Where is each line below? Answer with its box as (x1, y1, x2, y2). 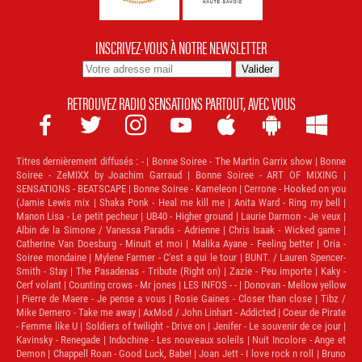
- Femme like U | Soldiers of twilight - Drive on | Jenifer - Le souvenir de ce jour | (16, 318, 346, 333)
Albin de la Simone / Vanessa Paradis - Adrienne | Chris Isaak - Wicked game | (16, 222, 346, 237)
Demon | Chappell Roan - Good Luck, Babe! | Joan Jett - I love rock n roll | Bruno (16, 346, 346, 360)
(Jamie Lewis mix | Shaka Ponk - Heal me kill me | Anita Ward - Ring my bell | (16, 195, 346, 209)
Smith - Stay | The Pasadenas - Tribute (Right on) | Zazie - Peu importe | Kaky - (16, 263, 346, 278)
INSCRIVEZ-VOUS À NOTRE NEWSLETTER (95, 34, 267, 60)
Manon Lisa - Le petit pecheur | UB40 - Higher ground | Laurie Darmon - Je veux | (16, 208, 346, 223)
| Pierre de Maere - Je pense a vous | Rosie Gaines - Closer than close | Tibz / (16, 291, 346, 305)
